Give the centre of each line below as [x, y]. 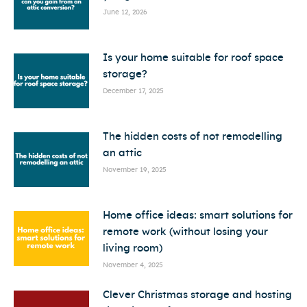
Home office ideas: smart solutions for [198, 216]
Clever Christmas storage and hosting [197, 295]
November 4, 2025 [133, 266]
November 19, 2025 [135, 170]
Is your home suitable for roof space [193, 58]
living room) [134, 249]
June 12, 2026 [125, 13]
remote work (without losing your [185, 232]
